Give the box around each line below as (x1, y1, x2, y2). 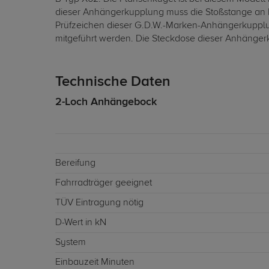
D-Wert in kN (55, 218, 106, 228)
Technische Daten (55, 74, 171, 89)
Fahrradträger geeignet (55, 178, 152, 188)
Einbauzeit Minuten (55, 258, 134, 267)
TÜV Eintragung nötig (55, 198, 144, 208)
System (55, 238, 86, 247)
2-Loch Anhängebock (55, 97, 157, 107)
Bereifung (55, 159, 95, 168)
